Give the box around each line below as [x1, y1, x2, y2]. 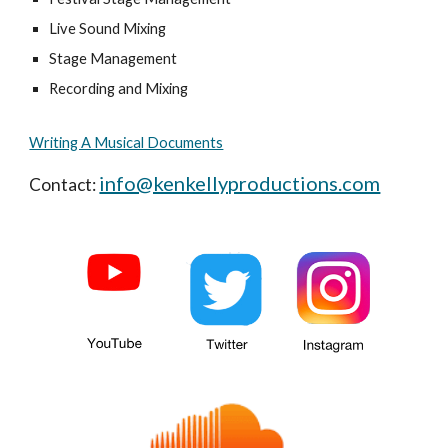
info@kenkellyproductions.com [99, 171, 381, 195]
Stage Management [49, 50, 178, 67]
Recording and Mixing [49, 80, 189, 97]
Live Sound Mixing [49, 20, 167, 37]
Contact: [29, 174, 100, 195]
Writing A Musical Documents [29, 134, 224, 151]
